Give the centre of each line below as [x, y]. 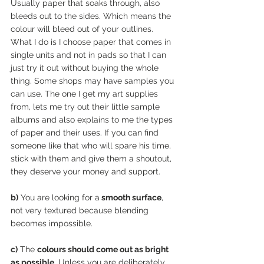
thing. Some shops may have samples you [93, 81]
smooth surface [131, 198]
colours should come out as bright [104, 250]
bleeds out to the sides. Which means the [92, 16]
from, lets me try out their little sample [86, 107]
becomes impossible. [53, 224]
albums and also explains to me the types [93, 120]
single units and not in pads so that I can [90, 55]
